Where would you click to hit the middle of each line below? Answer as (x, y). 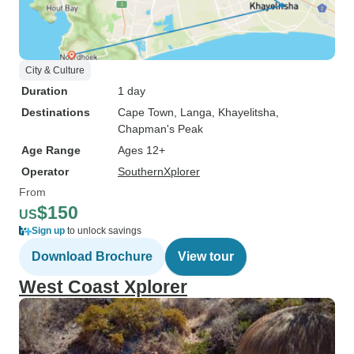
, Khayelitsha (244, 112)
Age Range (51, 150)
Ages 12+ (141, 150)
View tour (206, 256)
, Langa (193, 112)
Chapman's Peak (160, 129)
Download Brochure (92, 256)
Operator (45, 171)
